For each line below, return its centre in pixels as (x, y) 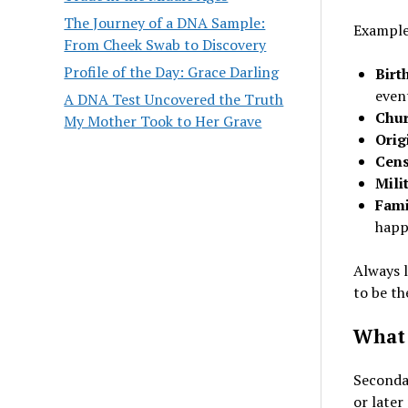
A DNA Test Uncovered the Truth (174, 99)
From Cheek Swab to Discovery (165, 44)
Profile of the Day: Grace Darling (172, 71)
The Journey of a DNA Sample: (165, 22)
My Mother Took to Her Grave (163, 121)
